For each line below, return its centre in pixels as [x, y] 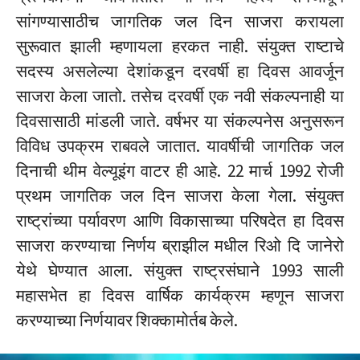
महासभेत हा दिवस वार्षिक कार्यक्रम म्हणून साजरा [180, 295]
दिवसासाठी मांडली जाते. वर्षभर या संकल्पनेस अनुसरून [180, 121]
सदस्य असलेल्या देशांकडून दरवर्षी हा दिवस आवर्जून [180, 71]
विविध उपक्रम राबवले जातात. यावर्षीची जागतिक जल [180, 145]
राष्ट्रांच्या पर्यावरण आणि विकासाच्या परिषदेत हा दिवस [180, 220]
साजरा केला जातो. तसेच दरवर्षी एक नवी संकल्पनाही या [180, 96]
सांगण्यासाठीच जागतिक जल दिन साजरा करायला [180, 21]
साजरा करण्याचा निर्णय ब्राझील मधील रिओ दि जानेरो [180, 245]
